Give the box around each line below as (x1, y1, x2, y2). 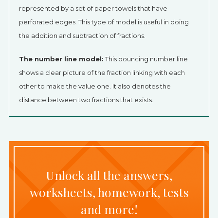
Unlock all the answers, (46, 167, 172, 183)
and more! (80, 201, 138, 217)
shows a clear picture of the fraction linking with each (18, 69, 185, 76)
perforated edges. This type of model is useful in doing (18, 18, 189, 26)
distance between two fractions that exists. (18, 96, 153, 104)
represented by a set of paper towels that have (18, 4, 167, 12)
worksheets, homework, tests (29, 184, 189, 200)
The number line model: (18, 55, 104, 63)
